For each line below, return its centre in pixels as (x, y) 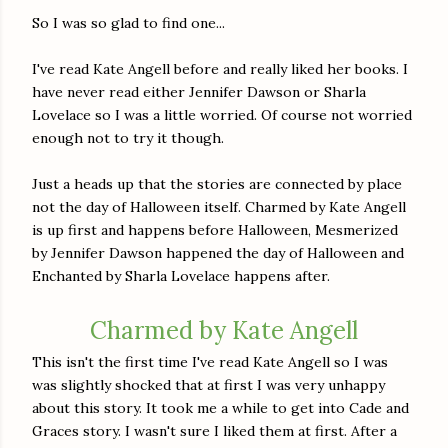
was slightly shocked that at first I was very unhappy (208, 384)
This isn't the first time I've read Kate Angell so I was (210, 361)
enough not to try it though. (128, 137)
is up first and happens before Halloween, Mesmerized (215, 229)
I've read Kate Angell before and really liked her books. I (220, 68)
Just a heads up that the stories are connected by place (217, 183)
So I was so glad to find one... (128, 22)
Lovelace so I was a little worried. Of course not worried (222, 114)
